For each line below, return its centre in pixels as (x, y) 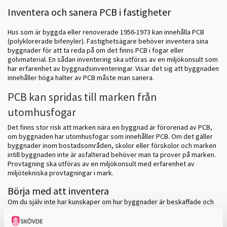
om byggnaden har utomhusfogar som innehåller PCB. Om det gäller (110, 137)
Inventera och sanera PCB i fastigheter (90, 12)
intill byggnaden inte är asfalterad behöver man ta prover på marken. (112, 155)
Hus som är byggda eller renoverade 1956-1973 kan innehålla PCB (106, 32)
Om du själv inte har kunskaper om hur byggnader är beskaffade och (111, 202)
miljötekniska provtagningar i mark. (61, 173)
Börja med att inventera (58, 191)
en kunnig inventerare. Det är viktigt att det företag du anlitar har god (112, 220)
